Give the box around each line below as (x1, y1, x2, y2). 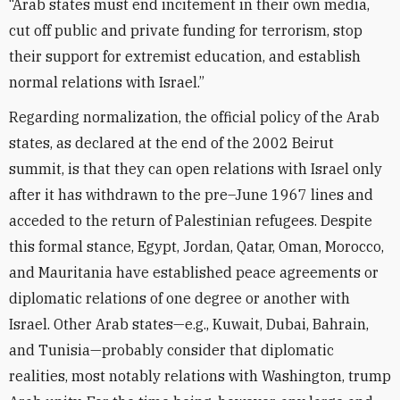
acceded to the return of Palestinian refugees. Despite (9, 212, 372, 229)
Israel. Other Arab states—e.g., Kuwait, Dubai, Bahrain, (9, 315, 369, 333)
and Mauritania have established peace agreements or (9, 263, 379, 281)
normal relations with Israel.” (9, 73, 204, 91)
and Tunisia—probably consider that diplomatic (9, 341, 334, 359)
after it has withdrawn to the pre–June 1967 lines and (9, 186, 373, 204)
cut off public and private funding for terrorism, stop (9, 21, 362, 39)
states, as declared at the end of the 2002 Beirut (9, 134, 334, 152)
